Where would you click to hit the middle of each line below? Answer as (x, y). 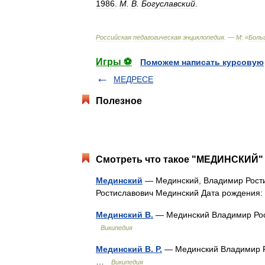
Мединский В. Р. (129, 249)
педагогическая (157, 37)
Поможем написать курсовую (202, 62)
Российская (114, 37)
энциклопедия (203, 37)
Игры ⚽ (114, 62)
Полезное (119, 101)
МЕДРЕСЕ (133, 79)
